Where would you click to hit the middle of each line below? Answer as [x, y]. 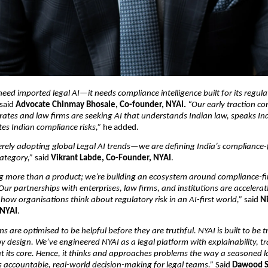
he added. [120, 127]
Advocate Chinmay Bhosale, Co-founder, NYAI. [101, 105]
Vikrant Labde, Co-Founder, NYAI [111, 159]
